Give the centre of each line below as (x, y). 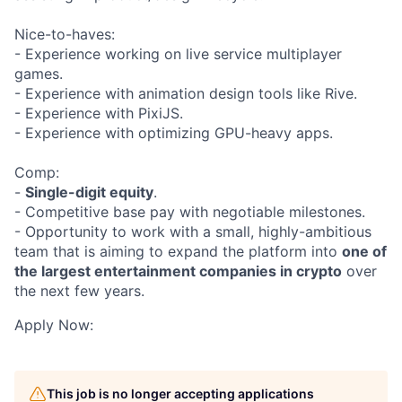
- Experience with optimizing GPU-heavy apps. (174, 133)
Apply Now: (54, 325)
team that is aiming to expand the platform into (178, 251)
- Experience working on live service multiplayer (178, 54)
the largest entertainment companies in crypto (178, 271)
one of (364, 251)
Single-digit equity (89, 192)
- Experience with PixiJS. (99, 113)
